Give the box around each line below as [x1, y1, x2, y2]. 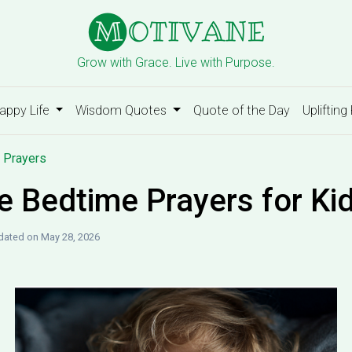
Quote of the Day [193, 103, 290, 118]
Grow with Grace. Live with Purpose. [77, 55, 275, 70]
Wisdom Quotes [75, 103, 170, 118]
